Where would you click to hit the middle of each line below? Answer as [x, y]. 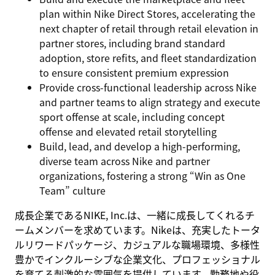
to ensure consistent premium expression [134, 72]
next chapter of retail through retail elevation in [149, 28]
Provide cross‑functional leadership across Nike [148, 87]
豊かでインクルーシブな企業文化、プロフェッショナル [137, 259]
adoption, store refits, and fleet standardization [148, 58]
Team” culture [72, 190]
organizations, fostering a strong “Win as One [142, 176]
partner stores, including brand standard [132, 43]
